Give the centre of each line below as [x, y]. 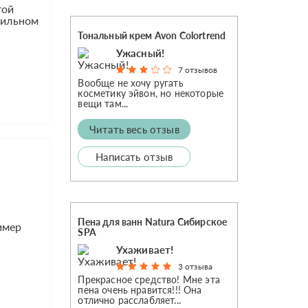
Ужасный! [140, 53]
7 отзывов [198, 69]
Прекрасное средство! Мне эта [149, 279]
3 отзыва [195, 266]
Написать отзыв [134, 156]
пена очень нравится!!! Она [140, 289]
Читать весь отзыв [134, 129]
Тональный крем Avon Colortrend [152, 35]
